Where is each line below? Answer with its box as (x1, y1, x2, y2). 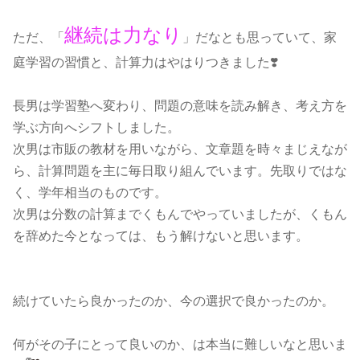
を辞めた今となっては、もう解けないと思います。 (13, 229, 309, 243)
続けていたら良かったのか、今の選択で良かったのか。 (13, 294, 334, 308)
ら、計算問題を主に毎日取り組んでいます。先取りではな (13, 164, 347, 178)
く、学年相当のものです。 (13, 186, 167, 199)
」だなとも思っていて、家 (182, 31, 337, 44)
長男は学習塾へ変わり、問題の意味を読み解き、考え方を (13, 99, 347, 112)
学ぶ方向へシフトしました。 (13, 121, 180, 134)
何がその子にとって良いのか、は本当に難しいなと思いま (13, 337, 347, 351)
